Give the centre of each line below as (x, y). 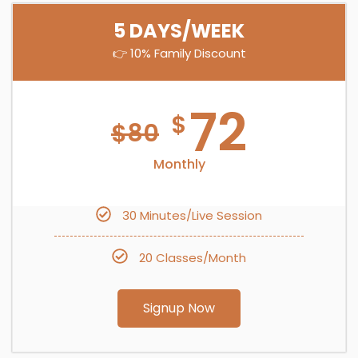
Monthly (179, 165)
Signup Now (179, 308)
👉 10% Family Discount (179, 54)
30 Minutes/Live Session (193, 215)
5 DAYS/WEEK (179, 31)
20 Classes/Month (192, 257)
